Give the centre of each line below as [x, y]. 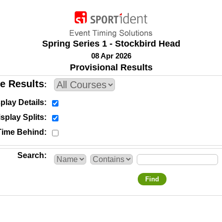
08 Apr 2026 [111, 56]
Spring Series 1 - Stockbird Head [111, 44]
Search [30, 155]
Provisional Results [111, 67]
